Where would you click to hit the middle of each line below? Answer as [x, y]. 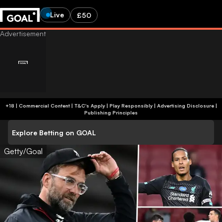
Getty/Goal [23, 151]
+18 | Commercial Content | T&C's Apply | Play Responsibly [113, 106]
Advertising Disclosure [185, 106]
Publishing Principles [111, 112]
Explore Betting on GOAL [54, 132]
